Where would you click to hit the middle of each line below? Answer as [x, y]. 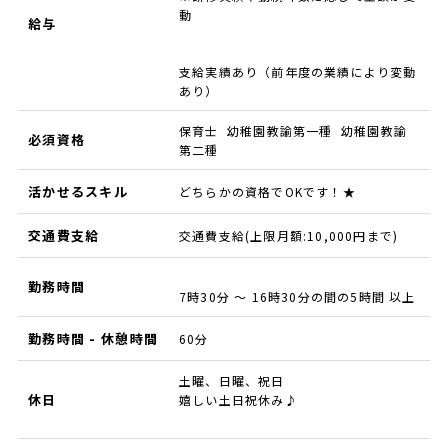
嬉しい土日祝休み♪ [238, 400]
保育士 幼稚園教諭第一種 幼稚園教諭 [292, 131]
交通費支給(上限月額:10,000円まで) [288, 236]
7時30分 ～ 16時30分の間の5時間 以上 [297, 297]
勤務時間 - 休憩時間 [93, 339]
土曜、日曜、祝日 [231, 381]
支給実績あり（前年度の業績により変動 [297, 72]
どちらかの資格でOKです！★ [267, 192]
